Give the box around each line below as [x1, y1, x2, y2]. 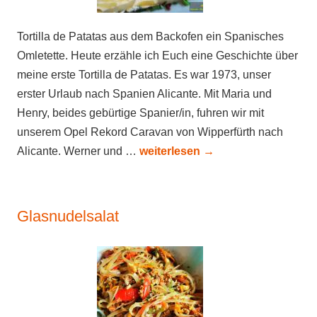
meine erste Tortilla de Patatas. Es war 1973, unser [17, 69, 271, 81]
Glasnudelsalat [17, 207, 119, 225]
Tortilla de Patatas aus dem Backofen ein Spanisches [17, 30, 284, 42]
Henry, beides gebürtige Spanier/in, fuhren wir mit [17, 107, 264, 119]
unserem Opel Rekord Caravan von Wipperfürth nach [17, 126, 283, 138]
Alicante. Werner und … [17, 145, 139, 157]
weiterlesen [139, 145, 203, 157]
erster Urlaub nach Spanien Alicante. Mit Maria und [17, 88, 272, 100]
